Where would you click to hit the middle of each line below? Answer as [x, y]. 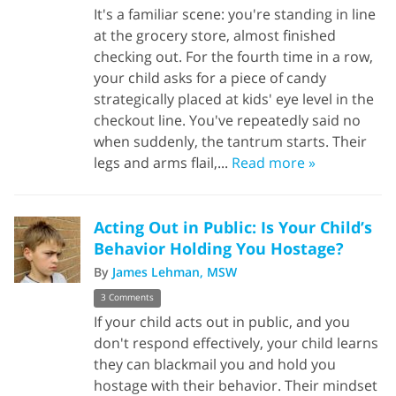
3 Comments [127, 298]
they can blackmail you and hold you [215, 365]
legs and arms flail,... [163, 162]
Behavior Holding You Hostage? [219, 248]
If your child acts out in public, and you [222, 322]
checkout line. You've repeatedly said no [227, 120]
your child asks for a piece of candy [210, 77]
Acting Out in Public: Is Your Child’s [233, 227]
